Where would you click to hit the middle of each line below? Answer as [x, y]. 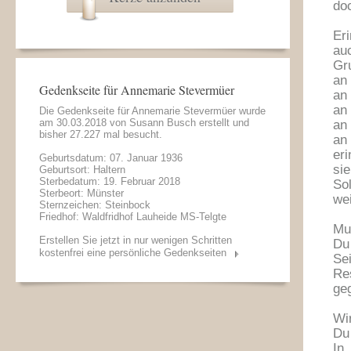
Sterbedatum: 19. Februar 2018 [110, 181]
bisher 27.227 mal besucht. [101, 134]
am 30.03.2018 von [84, 123]
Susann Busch [163, 123]
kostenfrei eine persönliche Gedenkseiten [133, 253]
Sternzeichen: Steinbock [95, 205]
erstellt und [223, 123]
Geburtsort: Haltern [82, 170]
